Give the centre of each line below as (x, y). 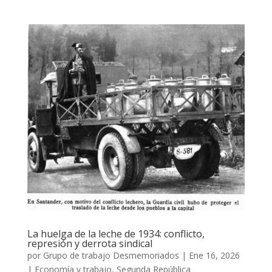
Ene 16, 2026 (214, 255)
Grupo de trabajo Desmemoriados (111, 255)
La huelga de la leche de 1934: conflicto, (116, 233)
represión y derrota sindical (90, 243)
